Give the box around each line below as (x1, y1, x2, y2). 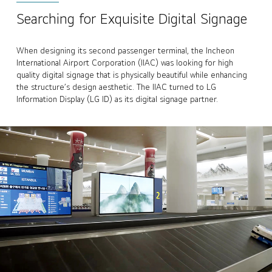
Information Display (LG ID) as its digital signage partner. (16, 93, 218, 104)
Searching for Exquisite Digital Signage (16, 9, 247, 27)
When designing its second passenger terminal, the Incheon (16, 45, 234, 55)
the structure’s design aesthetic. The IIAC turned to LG (16, 81, 216, 92)
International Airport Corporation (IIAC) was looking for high (16, 57, 233, 67)
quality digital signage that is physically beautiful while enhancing (16, 69, 247, 80)
